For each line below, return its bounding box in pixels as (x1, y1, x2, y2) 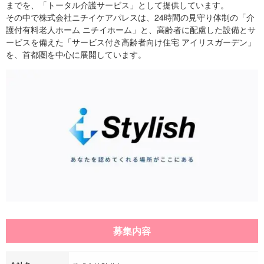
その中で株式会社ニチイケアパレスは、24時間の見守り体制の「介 (6, 11, 255, 23)
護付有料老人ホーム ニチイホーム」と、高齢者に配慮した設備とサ (6, 24, 256, 35)
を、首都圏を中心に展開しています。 (6, 48, 146, 60)
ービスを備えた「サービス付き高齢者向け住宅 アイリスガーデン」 (6, 36, 256, 48)
